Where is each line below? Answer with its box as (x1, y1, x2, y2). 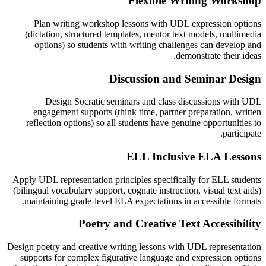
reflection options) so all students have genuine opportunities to (26, 118, 261, 128)
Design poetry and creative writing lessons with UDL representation (7, 242, 261, 252)
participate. (223, 128, 261, 139)
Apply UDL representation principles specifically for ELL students (12, 174, 261, 185)
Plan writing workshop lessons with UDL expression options (34, 18, 261, 28)
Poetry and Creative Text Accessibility (78, 217, 261, 230)
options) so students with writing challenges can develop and (34, 39, 261, 50)
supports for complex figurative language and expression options (20, 252, 261, 263)
